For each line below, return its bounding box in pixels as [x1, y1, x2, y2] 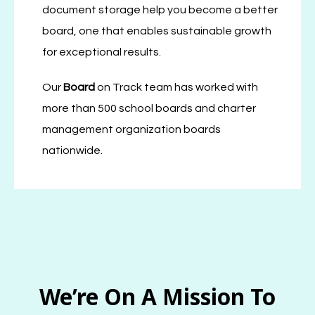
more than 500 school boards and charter [42, 103, 256, 115]
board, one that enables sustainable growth [42, 25, 271, 37]
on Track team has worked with [97, 82, 258, 94]
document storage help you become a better [42, 4, 278, 15]
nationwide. [42, 145, 103, 157]
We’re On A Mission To [39, 281, 276, 311]
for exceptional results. [42, 46, 161, 58]
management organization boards [42, 124, 221, 136]
